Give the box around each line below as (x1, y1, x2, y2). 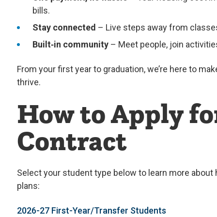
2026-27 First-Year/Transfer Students (16, 205, 166, 216)
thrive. (16, 77, 41, 87)
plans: (16, 181, 40, 191)
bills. (32, 5, 50, 15)
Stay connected (32, 22, 96, 32)
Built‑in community (32, 39, 108, 49)
